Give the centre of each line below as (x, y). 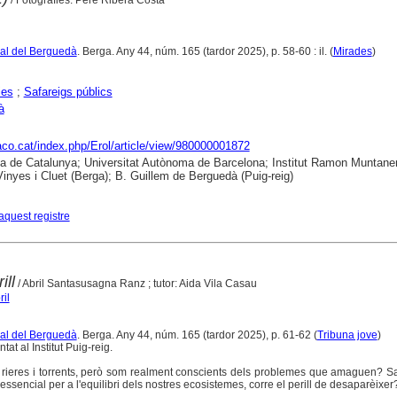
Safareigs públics (68, 91)
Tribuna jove (347, 335)
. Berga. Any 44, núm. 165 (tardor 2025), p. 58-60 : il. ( (205, 51)
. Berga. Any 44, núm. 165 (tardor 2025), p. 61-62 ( (197, 335)
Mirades (352, 51)
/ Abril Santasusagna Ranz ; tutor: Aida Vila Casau (136, 283)
